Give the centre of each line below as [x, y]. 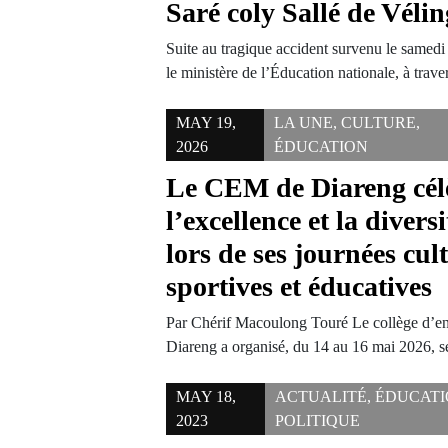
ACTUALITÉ [321, 396]
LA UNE [303, 122]
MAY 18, [206, 396]
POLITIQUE [318, 420]
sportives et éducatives [299, 286]
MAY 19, [206, 122]
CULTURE [378, 122]
